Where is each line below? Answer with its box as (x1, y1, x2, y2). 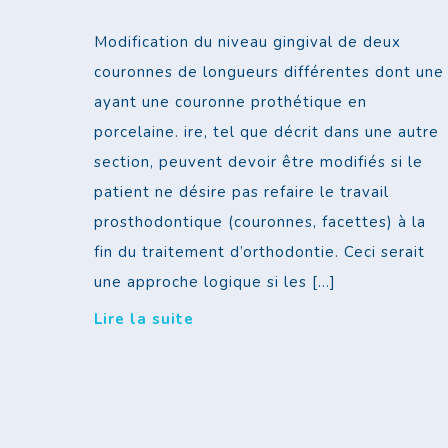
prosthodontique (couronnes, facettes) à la (94, 212, 427, 233)
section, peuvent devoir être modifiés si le (94, 152, 424, 173)
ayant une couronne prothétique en (94, 92, 368, 113)
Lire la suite (94, 309, 195, 330)
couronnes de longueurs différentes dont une (94, 62, 445, 83)
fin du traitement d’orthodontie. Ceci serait (94, 242, 426, 263)
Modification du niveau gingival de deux (94, 32, 402, 53)
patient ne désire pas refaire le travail (94, 182, 390, 203)
